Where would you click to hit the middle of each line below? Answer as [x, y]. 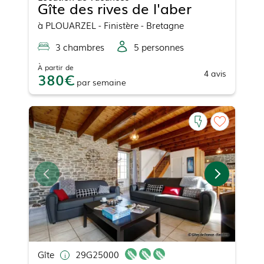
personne [159, 47]
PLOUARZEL [71, 25]
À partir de [56, 67]
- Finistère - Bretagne [140, 25]
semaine [109, 82]
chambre [80, 47]
